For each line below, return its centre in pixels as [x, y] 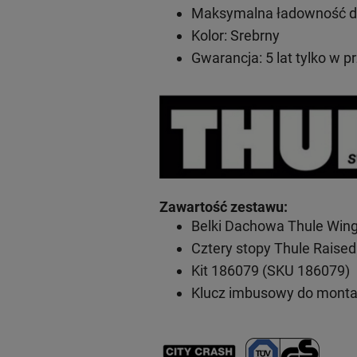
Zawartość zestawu [221, 206]
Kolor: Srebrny [235, 35]
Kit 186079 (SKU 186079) [270, 270]
